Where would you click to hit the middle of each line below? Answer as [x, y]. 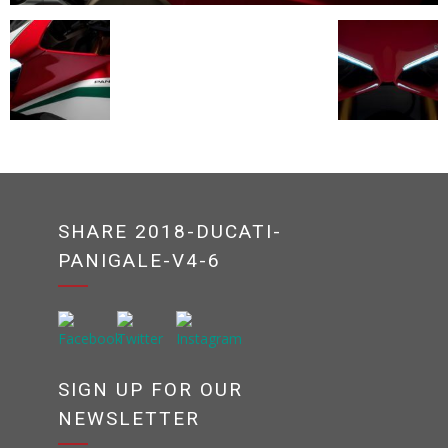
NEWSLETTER [129, 418]
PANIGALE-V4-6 [140, 260]
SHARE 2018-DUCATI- [170, 231]
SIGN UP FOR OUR [151, 389]
